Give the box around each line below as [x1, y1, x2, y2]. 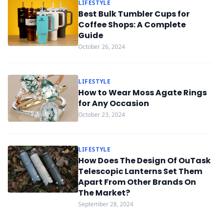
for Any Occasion [78, 98, 149, 109]
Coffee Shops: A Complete [78, 19, 186, 30]
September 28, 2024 [78, 200, 133, 208]
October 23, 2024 [78, 110, 125, 119]
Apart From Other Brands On [78, 176, 196, 188]
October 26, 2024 [78, 43, 125, 51]
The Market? [78, 187, 130, 198]
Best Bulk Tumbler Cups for [78, 8, 190, 20]
